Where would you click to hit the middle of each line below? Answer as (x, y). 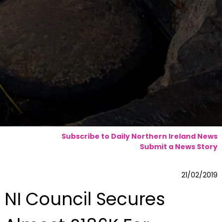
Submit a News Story (178, 146)
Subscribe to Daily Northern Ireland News (139, 136)
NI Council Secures (84, 199)
